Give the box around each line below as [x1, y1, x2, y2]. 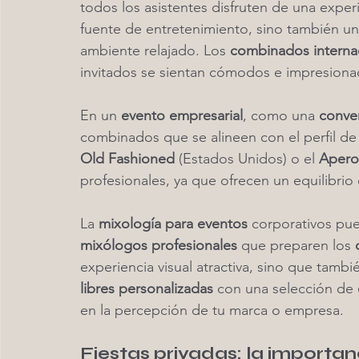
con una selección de [213, 280, 357, 297]
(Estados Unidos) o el [175, 150, 319, 167]
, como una [243, 107, 319, 124]
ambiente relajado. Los [80, 42, 230, 59]
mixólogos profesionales [80, 236, 237, 254]
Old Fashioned [80, 150, 175, 167]
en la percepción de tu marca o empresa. [80, 301, 344, 319]
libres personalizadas [80, 280, 213, 297]
